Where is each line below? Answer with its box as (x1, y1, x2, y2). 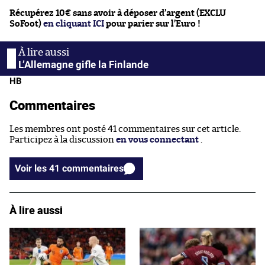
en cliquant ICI (43, 20, 104, 29)
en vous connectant (116, 135, 199, 145)
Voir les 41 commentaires (62, 163, 124, 174)
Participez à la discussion (9, 135, 116, 145)
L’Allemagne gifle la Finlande (18, 59, 148, 71)
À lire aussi (9, 203, 63, 218)
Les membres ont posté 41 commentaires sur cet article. (9, 125, 241, 134)
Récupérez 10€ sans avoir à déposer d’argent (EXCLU (9, 9, 226, 18)
